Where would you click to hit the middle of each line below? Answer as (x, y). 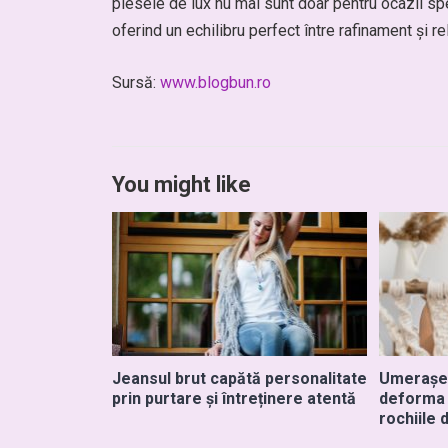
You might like (181, 184)
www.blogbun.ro (215, 82)
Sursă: (136, 82)
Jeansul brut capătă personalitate (239, 378)
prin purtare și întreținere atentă (234, 398)
